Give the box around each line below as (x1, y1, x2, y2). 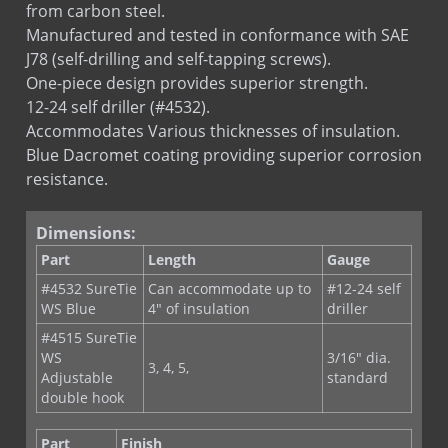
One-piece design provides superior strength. (26, 48, 368, 71)
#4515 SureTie (41, 304, 137, 324)
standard (327, 344, 388, 364)
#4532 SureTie (41, 255, 137, 275)
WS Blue (41, 275, 96, 295)
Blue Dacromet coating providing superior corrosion (26, 120, 422, 143)
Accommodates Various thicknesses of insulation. (26, 96, 400, 119)
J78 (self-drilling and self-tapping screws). (26, 24, 331, 47)
